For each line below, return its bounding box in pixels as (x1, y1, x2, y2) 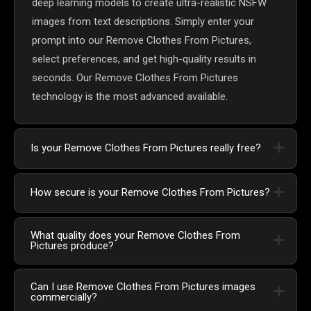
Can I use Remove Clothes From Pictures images (31, 280, 255, 293)
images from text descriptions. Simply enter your (32, 15, 254, 28)
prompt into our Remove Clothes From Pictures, (32, 33, 251, 47)
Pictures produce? (31, 239, 114, 252)
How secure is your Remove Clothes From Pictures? (31, 186, 270, 199)
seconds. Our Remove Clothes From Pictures (32, 71, 238, 84)
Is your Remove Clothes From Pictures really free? (31, 142, 261, 155)
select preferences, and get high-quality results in (32, 52, 256, 65)
